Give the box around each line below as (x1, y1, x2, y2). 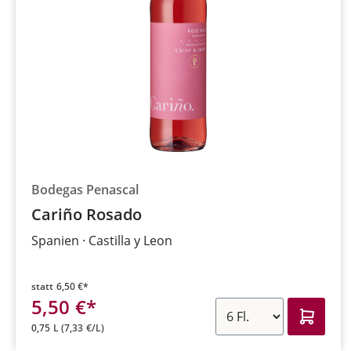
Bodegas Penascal (31, 180, 139, 198)
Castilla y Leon (89, 231, 172, 249)
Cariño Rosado (31, 203, 142, 225)
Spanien (31, 231, 79, 249)
